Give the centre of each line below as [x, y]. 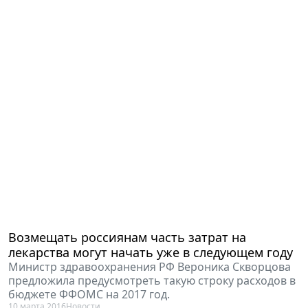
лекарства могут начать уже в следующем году [151, 252]
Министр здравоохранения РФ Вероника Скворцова [150, 266]
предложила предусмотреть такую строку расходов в [152, 280]
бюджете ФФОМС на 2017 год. [89, 294]
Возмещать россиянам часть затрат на [127, 237]
